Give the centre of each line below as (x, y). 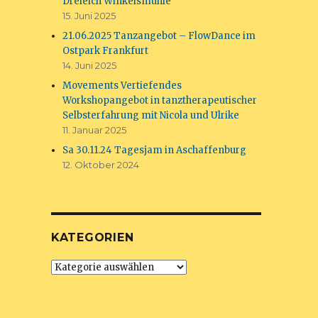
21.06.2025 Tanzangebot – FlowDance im (159, 36)
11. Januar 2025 (95, 130)
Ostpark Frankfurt (106, 51)
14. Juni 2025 (90, 65)
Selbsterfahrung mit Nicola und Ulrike (151, 115)
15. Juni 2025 (89, 16)
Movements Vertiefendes (122, 86)
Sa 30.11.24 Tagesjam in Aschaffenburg (155, 150)
